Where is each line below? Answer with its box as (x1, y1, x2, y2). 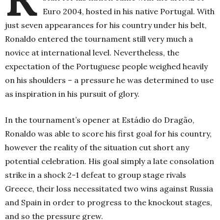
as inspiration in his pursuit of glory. (5, 88, 139, 99)
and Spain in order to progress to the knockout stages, (5, 197, 212, 207)
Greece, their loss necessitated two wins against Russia (5, 183, 213, 193)
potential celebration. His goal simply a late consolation (5, 156, 214, 166)
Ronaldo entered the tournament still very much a (5, 33, 193, 44)
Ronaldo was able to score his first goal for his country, (5, 128, 212, 138)
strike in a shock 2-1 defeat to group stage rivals (5, 169, 186, 180)
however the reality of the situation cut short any (5, 142, 189, 152)
